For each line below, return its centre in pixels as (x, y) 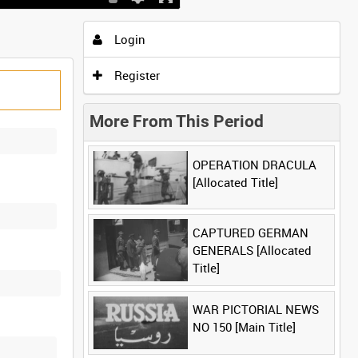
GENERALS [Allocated (252, 251)
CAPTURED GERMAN (250, 233)
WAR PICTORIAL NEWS (255, 310)
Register (136, 76)
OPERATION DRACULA (254, 164)
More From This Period (177, 122)
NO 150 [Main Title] (244, 327)
